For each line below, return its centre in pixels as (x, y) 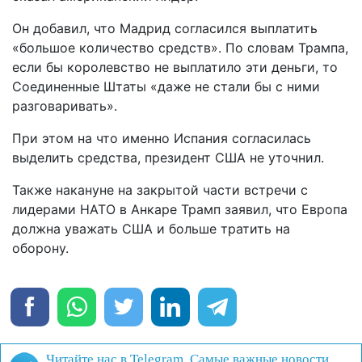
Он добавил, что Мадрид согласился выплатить (165, 29)
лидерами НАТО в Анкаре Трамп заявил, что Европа (180, 210)
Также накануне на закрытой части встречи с (160, 190)
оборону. (40, 248)
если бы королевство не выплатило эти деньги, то (175, 67)
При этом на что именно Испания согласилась (162, 139)
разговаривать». (65, 106)
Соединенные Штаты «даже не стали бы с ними (166, 87)
